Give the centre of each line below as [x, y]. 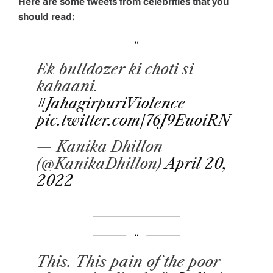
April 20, [196, 163]
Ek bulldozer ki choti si [115, 69]
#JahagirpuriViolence [111, 103]
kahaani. [68, 86]
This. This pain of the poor [128, 261]
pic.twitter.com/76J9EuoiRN [133, 120]
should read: [47, 16]
